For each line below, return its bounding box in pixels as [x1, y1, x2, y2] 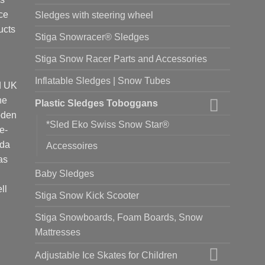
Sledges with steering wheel [35, 9, 153, 20]
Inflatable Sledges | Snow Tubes [35, 75, 170, 86]
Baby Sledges [35, 169, 94, 179]
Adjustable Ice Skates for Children [35, 250, 177, 261]
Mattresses [35, 227, 80, 238]
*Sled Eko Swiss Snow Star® [46, 119, 169, 130]
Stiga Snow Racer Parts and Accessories [35, 53, 207, 64]
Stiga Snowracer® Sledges [35, 31, 149, 42]
